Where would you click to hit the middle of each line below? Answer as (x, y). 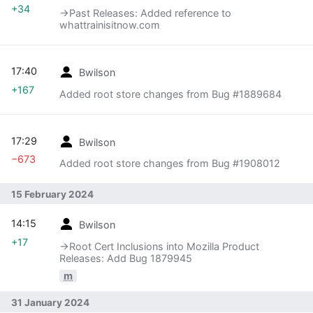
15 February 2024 (52, 194)
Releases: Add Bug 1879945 (126, 258)
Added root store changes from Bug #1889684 (170, 94)
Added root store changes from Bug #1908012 (170, 163)
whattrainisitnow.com (110, 24)
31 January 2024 (50, 302)
